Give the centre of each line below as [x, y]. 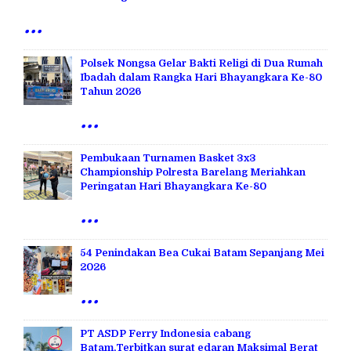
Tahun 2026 [110, 91]
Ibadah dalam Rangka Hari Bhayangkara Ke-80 [201, 77]
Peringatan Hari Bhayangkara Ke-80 [173, 186]
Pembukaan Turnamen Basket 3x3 [168, 157]
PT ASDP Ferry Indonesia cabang [165, 333]
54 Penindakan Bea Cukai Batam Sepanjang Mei [202, 252]
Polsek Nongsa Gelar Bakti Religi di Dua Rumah [201, 63]
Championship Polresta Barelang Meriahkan [193, 172]
